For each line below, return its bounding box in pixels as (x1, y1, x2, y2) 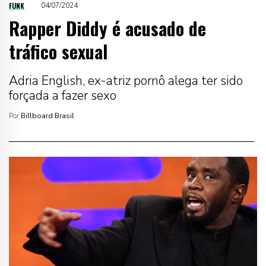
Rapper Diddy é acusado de (9, 14, 206, 42)
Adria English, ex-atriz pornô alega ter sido (9, 72, 243, 89)
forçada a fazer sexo (9, 87, 116, 104)
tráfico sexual (9, 37, 107, 65)
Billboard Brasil (19, 110, 74, 121)
